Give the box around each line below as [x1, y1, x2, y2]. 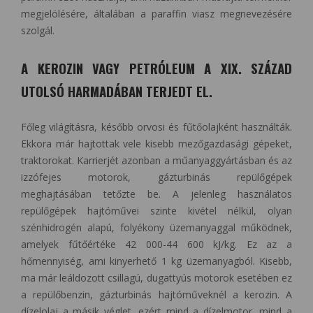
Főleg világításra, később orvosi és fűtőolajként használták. [21, 120, 292, 134]
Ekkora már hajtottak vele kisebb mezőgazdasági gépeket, [21, 137, 292, 151]
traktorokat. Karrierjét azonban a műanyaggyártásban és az [21, 154, 292, 168]
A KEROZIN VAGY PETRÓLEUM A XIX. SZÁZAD [21, 59, 292, 78]
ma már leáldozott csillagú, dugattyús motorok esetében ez [21, 271, 292, 285]
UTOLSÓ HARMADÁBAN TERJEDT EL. [21, 82, 212, 101]
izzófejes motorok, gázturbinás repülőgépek [21, 170, 292, 184]
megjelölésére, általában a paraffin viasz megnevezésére [21, 7, 292, 21]
